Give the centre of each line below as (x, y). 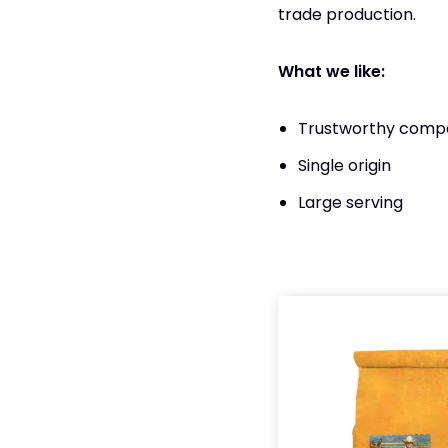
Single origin (346, 165)
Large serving (350, 202)
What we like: (331, 71)
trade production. (348, 14)
